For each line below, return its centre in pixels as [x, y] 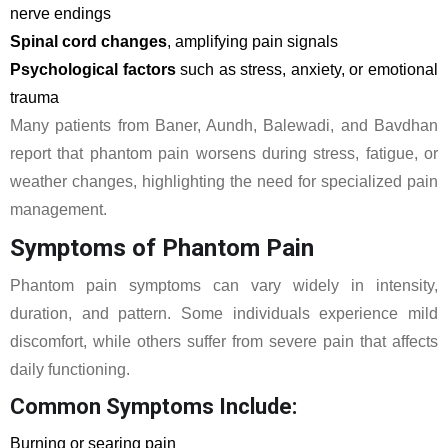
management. [58, 209]
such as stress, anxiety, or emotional [307, 69]
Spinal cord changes [88, 41]
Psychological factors [93, 69]
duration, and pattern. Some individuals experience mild [224, 313]
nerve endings [60, 13]
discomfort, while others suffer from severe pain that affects [224, 341]
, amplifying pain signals [252, 41]
